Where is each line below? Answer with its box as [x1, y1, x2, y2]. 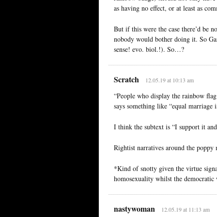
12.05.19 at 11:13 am [161, 205, 210, 213]
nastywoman [114, 202, 155, 214]
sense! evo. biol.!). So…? [114, 44, 184, 54]
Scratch [114, 73, 139, 85]
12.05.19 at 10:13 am [145, 76, 194, 84]
